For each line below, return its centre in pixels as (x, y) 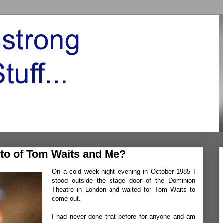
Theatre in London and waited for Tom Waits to (123, 189)
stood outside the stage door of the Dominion (123, 180)
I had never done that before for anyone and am (123, 216)
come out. (66, 198)
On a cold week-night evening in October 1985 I (123, 171)
